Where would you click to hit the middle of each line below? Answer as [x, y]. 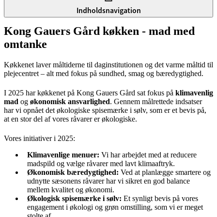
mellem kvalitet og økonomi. [71, 190]
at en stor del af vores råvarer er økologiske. [71, 119]
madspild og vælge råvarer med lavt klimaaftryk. [101, 164]
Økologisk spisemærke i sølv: [75, 199]
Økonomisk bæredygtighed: [73, 172]
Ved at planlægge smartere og [165, 172]
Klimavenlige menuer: [64, 155]
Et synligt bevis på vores [161, 199]
